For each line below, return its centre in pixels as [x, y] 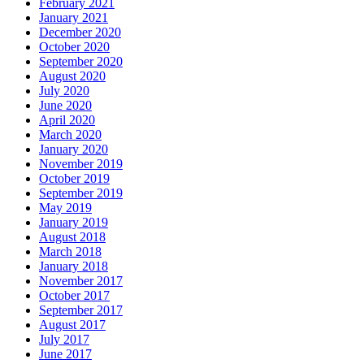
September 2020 [81, 61]
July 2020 [64, 90]
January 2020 [74, 149]
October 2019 [74, 178]
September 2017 [81, 310]
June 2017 [65, 353]
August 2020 [72, 76]
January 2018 [74, 266]
